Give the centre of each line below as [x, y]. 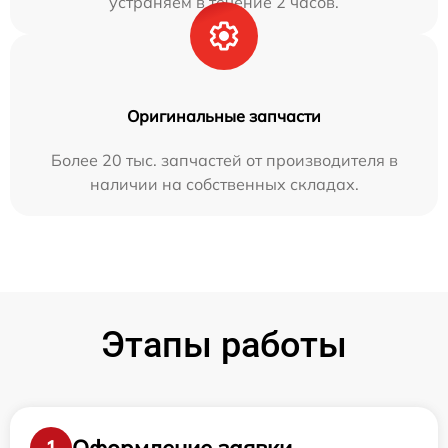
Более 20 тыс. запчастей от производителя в [224, 160]
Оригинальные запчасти [224, 116]
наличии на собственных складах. [224, 184]
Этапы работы [224, 345]
